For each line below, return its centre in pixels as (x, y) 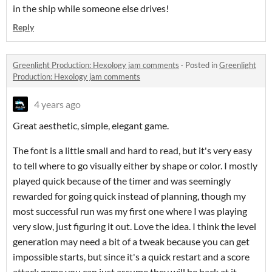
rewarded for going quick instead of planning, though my (129, 196)
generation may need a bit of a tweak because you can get (131, 242)
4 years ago (57, 104)
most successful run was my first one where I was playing (130, 211)
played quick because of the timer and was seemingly (122, 181)
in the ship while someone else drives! (91, 8)
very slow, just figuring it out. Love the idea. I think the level (134, 226)
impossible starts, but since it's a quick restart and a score (131, 257)
